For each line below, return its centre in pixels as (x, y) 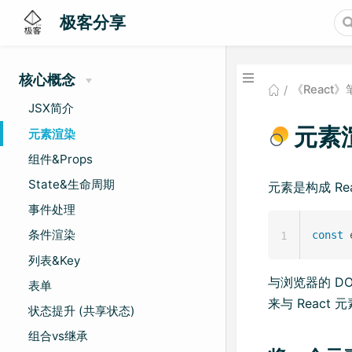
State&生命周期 (71, 184)
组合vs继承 (58, 336)
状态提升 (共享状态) (82, 310)
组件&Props (60, 159)
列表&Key (54, 260)
